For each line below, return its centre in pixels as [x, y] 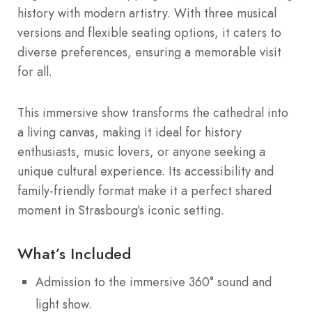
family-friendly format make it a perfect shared [145, 191]
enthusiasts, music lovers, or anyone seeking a [141, 152]
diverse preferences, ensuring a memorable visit [149, 52]
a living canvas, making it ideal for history [130, 133]
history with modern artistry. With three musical [147, 13]
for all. [35, 71]
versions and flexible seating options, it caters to [149, 32]
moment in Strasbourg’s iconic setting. [121, 211]
